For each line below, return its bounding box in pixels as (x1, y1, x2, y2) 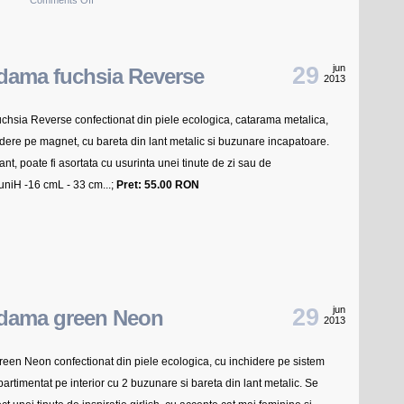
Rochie (93, 15, 124, 26)
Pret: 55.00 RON (116, 179, 199, 191)
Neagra (93, 59, 125, 69)
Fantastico (93, 37, 139, 48)
